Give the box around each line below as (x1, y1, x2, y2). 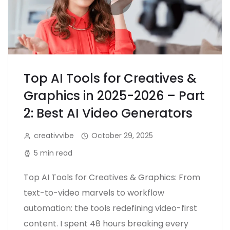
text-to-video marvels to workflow (24, 186, 164, 199)
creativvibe (34, 130, 74, 141)
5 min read (34, 147, 72, 158)
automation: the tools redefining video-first (24, 202, 197, 214)
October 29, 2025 (91, 130, 153, 141)
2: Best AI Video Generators (24, 104, 193, 122)
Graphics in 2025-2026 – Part (24, 87, 205, 104)
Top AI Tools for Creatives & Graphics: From (24, 171, 200, 183)
